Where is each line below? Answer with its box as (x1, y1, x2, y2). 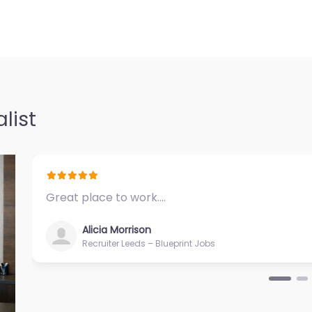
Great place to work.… (46, 189, 166, 205)
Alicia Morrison (82, 223, 151, 237)
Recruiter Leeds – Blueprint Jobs (82, 237, 215, 250)
